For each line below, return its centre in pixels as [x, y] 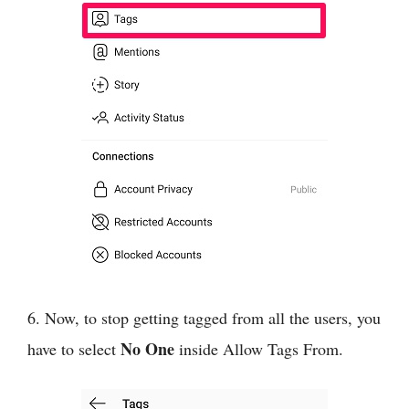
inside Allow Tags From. [259, 348]
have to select [74, 348]
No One [147, 348]
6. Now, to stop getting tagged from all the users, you [204, 317]
